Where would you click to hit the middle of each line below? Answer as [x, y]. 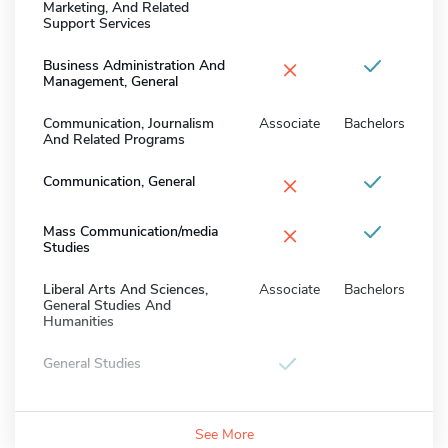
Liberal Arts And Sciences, [125, 289]
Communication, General [119, 181]
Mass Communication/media [130, 231]
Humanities [78, 321]
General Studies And [107, 305]
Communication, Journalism [128, 123]
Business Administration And [134, 65]
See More [224, 434]
